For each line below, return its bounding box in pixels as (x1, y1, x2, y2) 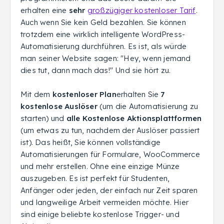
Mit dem (20, 89, 52, 99)
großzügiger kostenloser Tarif (87, 5, 196, 15)
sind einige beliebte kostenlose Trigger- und (20, 209, 179, 219)
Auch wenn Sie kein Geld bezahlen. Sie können (20, 17, 186, 27)
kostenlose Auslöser (20, 101, 97, 111)
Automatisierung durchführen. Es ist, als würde (20, 41, 187, 51)
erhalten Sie (116, 89, 161, 99)
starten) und (20, 113, 64, 123)
